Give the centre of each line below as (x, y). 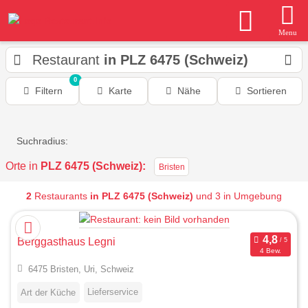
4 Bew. (270, 250)
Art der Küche (48, 293)
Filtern (49, 91)
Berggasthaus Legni (66, 242)
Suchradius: (42, 141)
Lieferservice (113, 292)
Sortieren (266, 91)
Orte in (23, 166)
